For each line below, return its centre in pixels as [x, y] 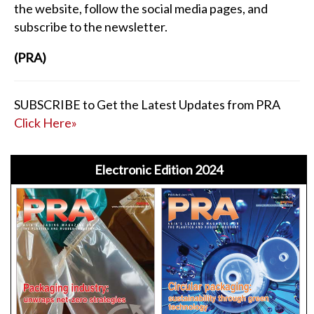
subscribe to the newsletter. [91, 26]
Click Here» [46, 122]
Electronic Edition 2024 [159, 169]
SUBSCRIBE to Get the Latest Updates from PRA [150, 104]
